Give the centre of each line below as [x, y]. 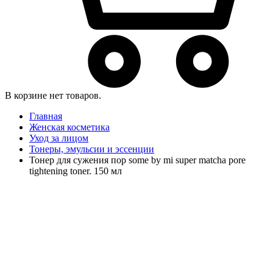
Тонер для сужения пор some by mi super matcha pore [137, 160]
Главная [46, 116]
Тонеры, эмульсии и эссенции [92, 149]
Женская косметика [69, 127]
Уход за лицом [59, 138]
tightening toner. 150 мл [76, 171]
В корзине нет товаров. [53, 95]
